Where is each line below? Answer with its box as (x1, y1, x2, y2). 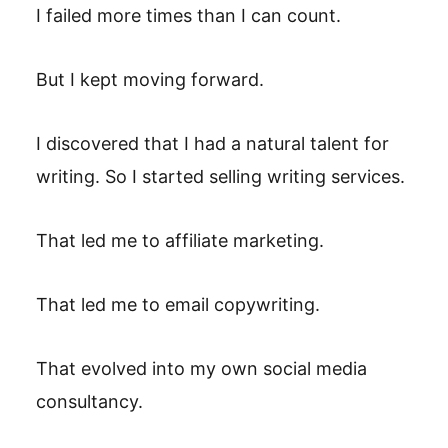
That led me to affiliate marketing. (36, 230, 324, 251)
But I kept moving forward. (36, 69, 264, 90)
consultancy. (36, 391, 143, 412)
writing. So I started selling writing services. (36, 166, 405, 187)
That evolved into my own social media (36, 358, 367, 379)
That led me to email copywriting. (36, 294, 320, 315)
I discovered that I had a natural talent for (36, 133, 389, 154)
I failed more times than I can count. (36, 5, 341, 26)
